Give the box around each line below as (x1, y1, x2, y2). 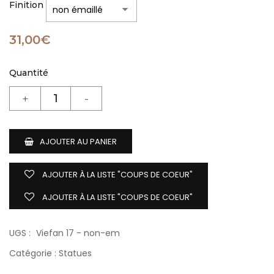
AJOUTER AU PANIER (40, 135, 117, 147)
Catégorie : (9, 246, 59, 259)
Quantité (9, 67, 48, 78)
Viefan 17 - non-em (36, 226, 120, 239)
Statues (59, 246, 92, 259)
